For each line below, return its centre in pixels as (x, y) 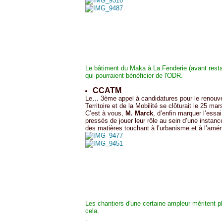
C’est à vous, (105, 113)
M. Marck (139, 113)
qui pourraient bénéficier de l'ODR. (134, 76)
